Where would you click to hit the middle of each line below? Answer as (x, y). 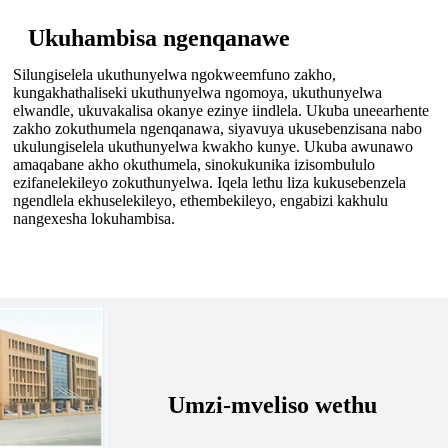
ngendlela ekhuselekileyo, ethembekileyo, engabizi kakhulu (200, 201)
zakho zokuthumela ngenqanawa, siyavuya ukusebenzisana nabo (217, 129)
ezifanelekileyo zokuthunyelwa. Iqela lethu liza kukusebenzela (209, 183)
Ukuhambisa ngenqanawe (158, 38)
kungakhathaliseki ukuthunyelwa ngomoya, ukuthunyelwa (197, 93)
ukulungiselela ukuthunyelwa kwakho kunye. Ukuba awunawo (212, 147)
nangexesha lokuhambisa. (93, 219)
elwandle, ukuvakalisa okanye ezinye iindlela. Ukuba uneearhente (220, 111)
